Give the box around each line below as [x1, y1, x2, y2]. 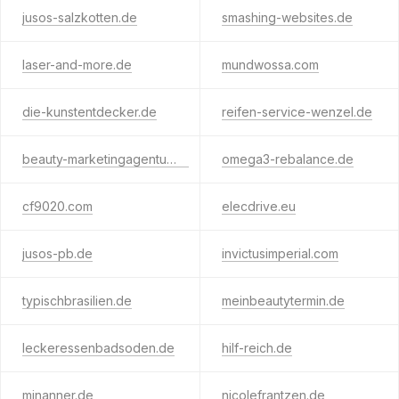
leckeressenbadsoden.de [22, 340, 175, 355]
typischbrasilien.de [22, 293, 132, 308]
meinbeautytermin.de [221, 293, 345, 308]
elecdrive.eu [221, 199, 296, 214]
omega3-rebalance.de [221, 151, 354, 167]
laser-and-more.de [22, 57, 132, 72]
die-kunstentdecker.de [22, 104, 157, 119]
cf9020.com [22, 199, 93, 214]
